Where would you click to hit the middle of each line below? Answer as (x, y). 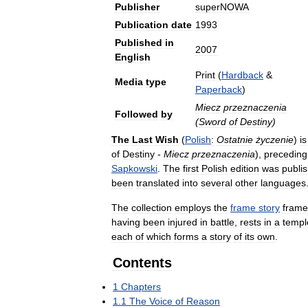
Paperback (219, 89)
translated (158, 183)
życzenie (275, 140)
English (133, 57)
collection (152, 208)
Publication (142, 25)
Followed (136, 114)
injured (183, 222)
